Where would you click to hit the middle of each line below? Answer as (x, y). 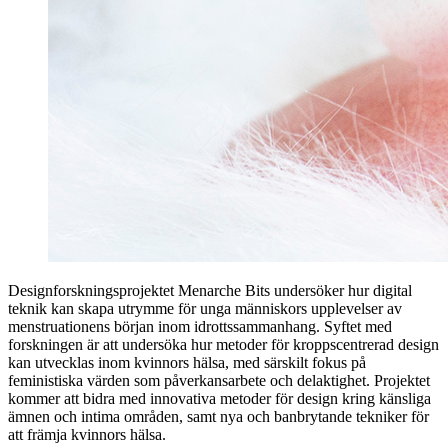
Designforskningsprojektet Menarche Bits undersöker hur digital (210, 290)
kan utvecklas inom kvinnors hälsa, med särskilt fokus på (187, 362)
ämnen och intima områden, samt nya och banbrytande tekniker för (218, 416)
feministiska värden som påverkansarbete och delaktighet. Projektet (219, 380)
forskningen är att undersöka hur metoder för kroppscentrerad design (223, 344)
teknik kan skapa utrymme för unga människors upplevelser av (205, 308)
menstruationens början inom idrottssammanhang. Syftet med (200, 326)
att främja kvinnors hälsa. (87, 434)
